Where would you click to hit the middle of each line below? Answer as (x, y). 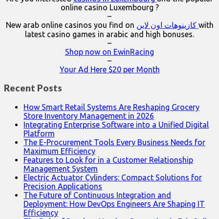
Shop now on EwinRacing (109, 52)
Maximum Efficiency (59, 151)
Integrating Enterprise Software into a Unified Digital (116, 125)
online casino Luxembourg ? (109, 7)
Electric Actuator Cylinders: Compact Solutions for (113, 178)
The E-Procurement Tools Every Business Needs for (114, 142)
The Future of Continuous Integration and (97, 195)
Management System (61, 169)
